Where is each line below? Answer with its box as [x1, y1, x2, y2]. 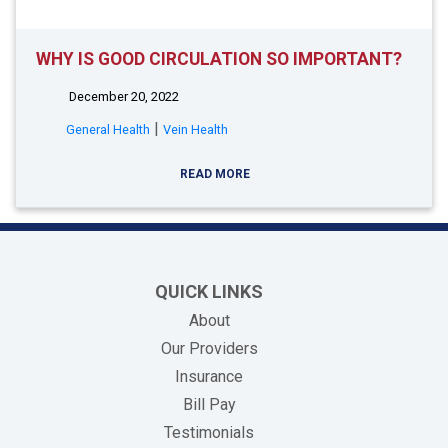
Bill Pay [182, 395, 236, 414]
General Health [66, 122, 150, 137]
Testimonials [164, 423, 254, 442]
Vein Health [163, 122, 228, 137]
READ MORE [180, 167, 253, 181]
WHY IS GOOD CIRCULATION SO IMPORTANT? [36, 49, 402, 69]
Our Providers [160, 339, 258, 358]
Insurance [175, 367, 243, 386]
